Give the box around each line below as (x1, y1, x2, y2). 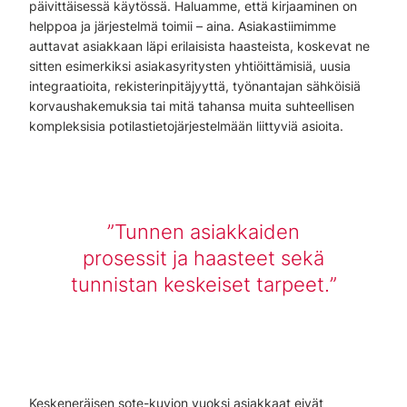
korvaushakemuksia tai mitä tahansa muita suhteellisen (29, 98, 354, 114)
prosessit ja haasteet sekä (83, 245, 324, 270)
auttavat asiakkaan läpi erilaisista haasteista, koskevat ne (29, 38, 370, 54)
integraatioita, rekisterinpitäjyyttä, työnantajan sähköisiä (29, 78, 361, 94)
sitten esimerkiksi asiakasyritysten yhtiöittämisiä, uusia (29, 58, 351, 74)
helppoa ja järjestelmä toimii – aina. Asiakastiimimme (29, 18, 336, 34)
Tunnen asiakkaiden (114, 219, 300, 243)
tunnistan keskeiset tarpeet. (70, 272, 330, 296)
